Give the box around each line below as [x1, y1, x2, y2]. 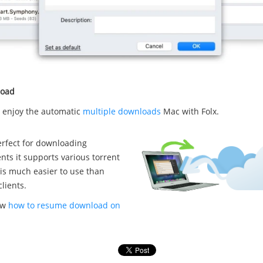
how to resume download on [8, 199, 120, 211]
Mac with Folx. [160, 105, 219, 117]
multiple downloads [82, 105, 161, 117]
